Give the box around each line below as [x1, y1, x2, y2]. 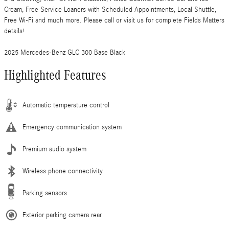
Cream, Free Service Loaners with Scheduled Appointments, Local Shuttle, [4, 5, 216, 14]
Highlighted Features [4, 67, 106, 83]
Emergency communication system [22, 123, 122, 131]
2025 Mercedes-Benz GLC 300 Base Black [4, 48, 125, 57]
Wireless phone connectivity [22, 167, 103, 175]
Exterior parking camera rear [22, 211, 102, 219]
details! [4, 27, 24, 35]
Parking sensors [22, 189, 67, 197]
